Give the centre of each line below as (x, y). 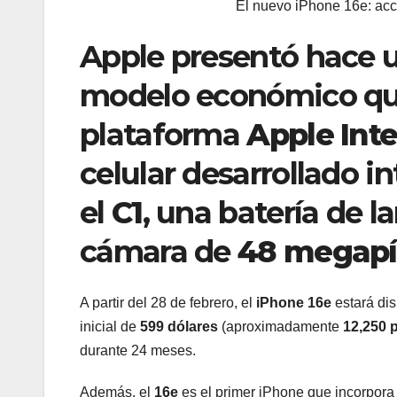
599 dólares (179, 327)
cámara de (159, 252)
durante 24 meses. (138, 351)
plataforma (163, 135)
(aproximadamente (280, 327)
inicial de (110, 327)
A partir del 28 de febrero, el (168, 303)
